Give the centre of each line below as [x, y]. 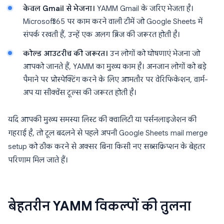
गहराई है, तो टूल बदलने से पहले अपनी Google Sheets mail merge [108, 133]
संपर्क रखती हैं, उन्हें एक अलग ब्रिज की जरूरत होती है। [101, 34]
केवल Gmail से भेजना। [59, 8]
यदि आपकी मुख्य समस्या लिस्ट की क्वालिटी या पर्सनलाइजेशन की [102, 119]
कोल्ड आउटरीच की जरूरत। [65, 53]
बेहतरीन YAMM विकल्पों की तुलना [99, 206]
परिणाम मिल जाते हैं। [38, 160]
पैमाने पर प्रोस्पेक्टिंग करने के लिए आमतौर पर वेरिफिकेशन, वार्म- [115, 79]
